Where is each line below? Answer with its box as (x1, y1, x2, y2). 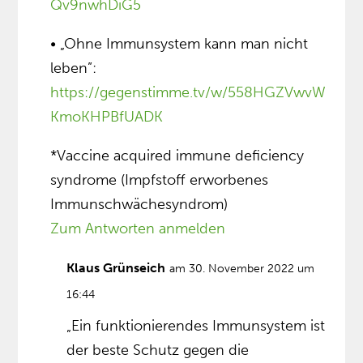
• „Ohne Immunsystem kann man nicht (50, 35, 309, 53)
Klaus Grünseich (66, 260, 166, 276)
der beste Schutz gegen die (66, 341, 250, 360)
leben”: (50, 59, 97, 78)
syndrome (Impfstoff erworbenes (50, 171, 269, 190)
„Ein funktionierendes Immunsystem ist (66, 317, 326, 335)
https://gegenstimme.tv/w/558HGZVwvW (50, 83, 327, 102)
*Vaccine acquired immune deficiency (50, 147, 305, 165)
